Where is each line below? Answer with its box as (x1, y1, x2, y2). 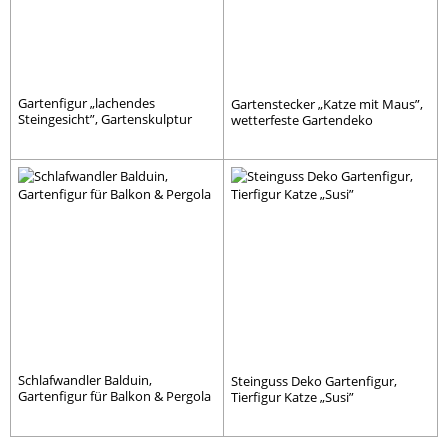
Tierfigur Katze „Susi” (231, 388, 354, 406)
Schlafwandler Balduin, (18, 371, 152, 389)
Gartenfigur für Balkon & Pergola (18, 387, 211, 405)
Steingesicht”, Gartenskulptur (18, 110, 192, 129)
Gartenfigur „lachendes (18, 94, 155, 113)
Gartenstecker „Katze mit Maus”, (231, 95, 423, 114)
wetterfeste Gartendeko (231, 111, 373, 130)
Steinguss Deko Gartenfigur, (231, 372, 397, 390)
